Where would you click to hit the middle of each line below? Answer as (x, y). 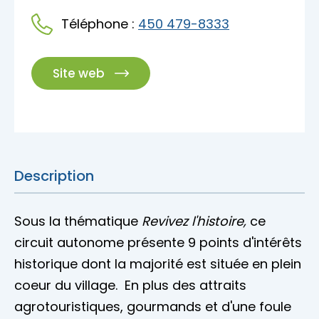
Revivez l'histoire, (196, 221)
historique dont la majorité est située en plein (158, 264)
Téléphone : (100, 23)
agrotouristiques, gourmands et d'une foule (153, 307)
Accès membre (63, 11)
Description (54, 176)
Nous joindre (54, 41)
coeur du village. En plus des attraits (130, 286)
